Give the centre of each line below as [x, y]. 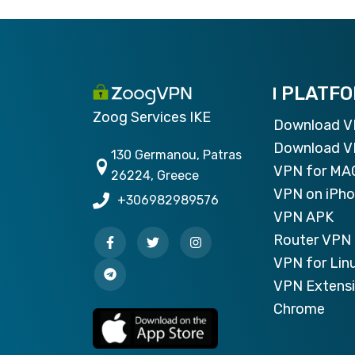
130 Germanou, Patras [177, 155]
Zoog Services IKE [152, 118]
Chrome [299, 309]
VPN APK [303, 218]
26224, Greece [155, 176]
